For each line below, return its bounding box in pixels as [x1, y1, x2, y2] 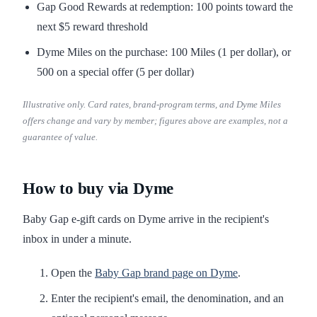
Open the [51, 267, 95, 279]
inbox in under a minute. [23, 233, 132, 246]
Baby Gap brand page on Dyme [95, 267, 238, 279]
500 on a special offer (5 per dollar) [37, 66, 194, 79]
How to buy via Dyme [23, 180, 174, 198]
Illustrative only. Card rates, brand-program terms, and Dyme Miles [23, 99, 281, 110]
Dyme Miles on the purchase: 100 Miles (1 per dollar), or [37, 46, 291, 59]
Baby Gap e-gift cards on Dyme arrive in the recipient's [23, 213, 269, 226]
